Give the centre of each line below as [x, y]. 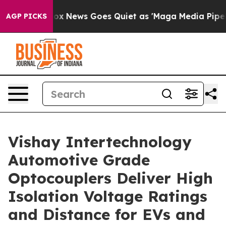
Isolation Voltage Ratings [108, 196]
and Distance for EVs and [107, 214]
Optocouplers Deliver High [110, 178]
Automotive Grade [79, 160]
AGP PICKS [26, 16]
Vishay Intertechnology [100, 142]
